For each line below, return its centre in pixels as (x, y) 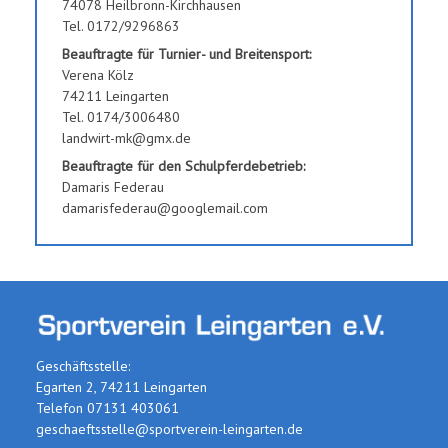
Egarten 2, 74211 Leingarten (121, 386)
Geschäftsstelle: (83, 365)
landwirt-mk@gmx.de (126, 137)
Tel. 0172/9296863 (121, 25)
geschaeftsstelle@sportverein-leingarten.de (169, 428)
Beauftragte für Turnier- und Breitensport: (186, 53)
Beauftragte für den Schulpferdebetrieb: (183, 165)
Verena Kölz (98, 74)
